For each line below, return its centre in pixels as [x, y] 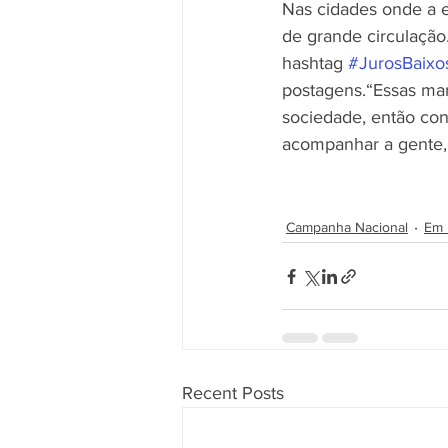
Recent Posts [233, 393]
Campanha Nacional [347, 226]
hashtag [315, 63]
